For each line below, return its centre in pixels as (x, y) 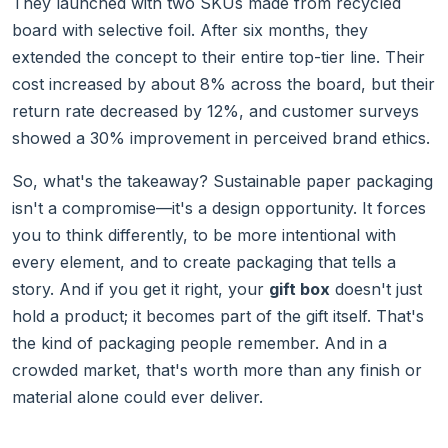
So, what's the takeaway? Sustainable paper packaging (222, 181)
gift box (299, 289)
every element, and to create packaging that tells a (204, 262)
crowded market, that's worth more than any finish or (217, 370)
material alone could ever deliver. (137, 397)
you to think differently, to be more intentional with (204, 235)
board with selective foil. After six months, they (190, 30)
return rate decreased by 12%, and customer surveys (215, 111)
